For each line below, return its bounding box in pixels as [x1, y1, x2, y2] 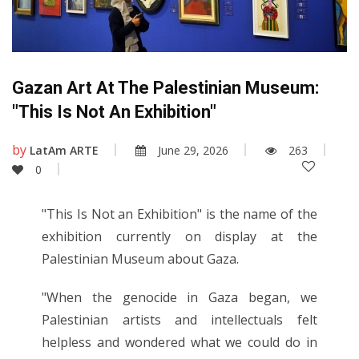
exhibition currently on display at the [42, 227, 317, 245]
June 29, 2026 [158, 142, 228, 158]
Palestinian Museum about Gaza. [42, 249, 240, 268]
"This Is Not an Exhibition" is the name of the [42, 204, 317, 223]
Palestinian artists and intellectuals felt [42, 310, 317, 329]
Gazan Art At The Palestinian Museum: [12, 77, 319, 98]
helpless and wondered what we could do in [42, 333, 317, 351]
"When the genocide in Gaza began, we [42, 288, 317, 306]
